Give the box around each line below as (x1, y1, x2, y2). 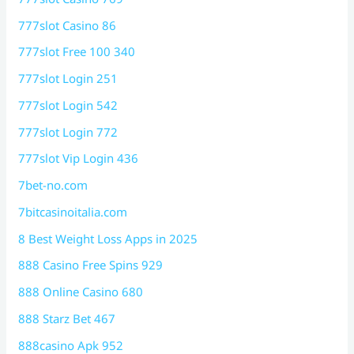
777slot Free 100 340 (18, 43, 136, 60)
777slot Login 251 (18, 70, 119, 87)
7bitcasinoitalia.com (18, 203, 128, 220)
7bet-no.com (18, 177, 88, 194)
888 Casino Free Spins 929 (18, 257, 164, 273)
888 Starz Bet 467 (18, 310, 116, 326)
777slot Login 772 (18, 123, 119, 140)
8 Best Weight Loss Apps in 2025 (18, 230, 198, 247)
